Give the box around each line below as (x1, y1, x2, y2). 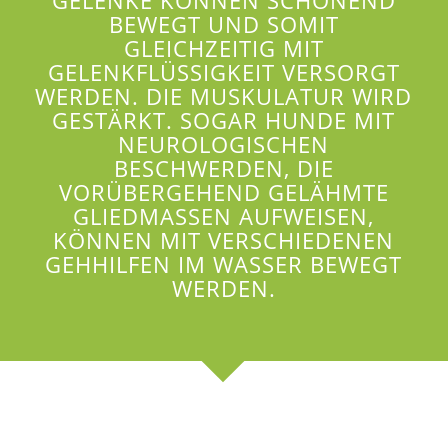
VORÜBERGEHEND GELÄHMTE (58, 177, 389, 209)
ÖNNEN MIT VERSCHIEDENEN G (53, 225, 395, 257)
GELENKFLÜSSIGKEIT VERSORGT (47, 57, 400, 89)
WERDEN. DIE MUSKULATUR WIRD (35, 81, 413, 113)
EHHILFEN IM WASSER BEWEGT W (45, 249, 403, 281)
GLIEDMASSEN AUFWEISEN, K (73, 201, 375, 233)
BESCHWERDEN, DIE (113, 153, 334, 185)
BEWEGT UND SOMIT (108, 9, 339, 41)
